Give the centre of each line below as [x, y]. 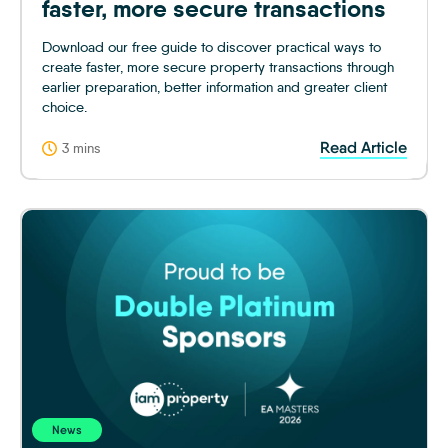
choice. [64, 106]
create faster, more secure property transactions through [217, 66]
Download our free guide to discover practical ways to [211, 46]
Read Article [363, 147]
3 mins [81, 147]
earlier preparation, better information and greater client [214, 86]
